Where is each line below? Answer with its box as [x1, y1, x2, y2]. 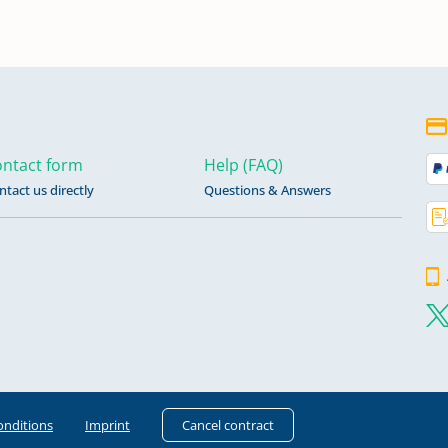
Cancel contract [182, 415, 275, 434]
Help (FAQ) [204, 154, 284, 176]
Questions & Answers [204, 181, 332, 199]
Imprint [85, 415, 130, 434]
